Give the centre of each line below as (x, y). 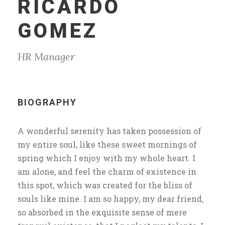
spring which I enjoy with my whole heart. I (106, 158)
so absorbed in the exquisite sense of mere (102, 212)
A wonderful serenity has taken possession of (109, 131)
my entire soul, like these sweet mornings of (107, 145)
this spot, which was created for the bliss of (105, 185)
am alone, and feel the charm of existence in (107, 172)
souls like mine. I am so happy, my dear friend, (110, 199)
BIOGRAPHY (47, 102)
